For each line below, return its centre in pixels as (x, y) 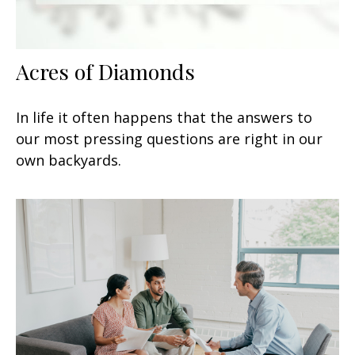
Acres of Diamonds (105, 72)
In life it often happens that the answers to (164, 118)
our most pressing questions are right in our (169, 139)
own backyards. (69, 160)
